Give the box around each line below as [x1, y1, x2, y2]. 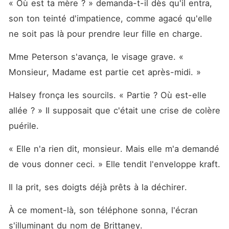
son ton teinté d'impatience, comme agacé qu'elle [8, 13, 212, 24]
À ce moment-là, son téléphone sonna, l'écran [8, 205, 198, 215]
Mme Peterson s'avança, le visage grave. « [8, 52, 184, 62]
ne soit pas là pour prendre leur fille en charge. [8, 29, 202, 39]
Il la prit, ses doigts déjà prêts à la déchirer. [8, 182, 187, 192]
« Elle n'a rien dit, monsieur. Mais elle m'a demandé [8, 144, 219, 154]
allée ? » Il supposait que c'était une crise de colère [8, 105, 220, 116]
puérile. [8, 121, 39, 131]
